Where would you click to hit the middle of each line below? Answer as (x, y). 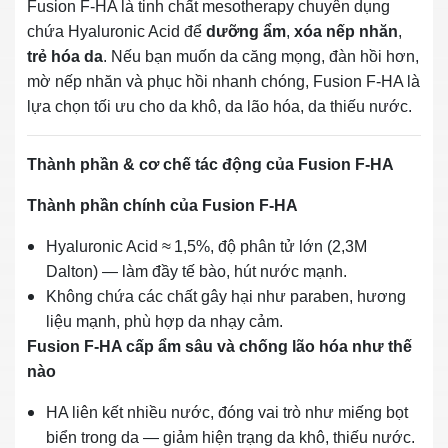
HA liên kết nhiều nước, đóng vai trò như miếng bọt (227, 412)
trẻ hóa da (65, 56)
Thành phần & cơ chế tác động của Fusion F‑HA (210, 164)
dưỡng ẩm (246, 31)
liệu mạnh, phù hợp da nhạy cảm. (164, 321)
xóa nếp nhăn (346, 31)
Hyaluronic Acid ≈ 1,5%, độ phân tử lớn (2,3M (206, 246)
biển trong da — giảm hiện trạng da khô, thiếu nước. (230, 437)
